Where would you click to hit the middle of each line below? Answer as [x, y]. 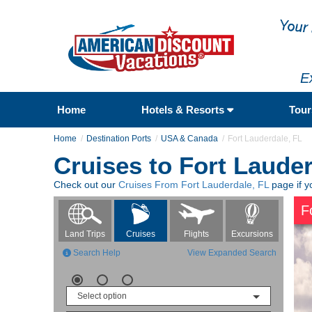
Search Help [96, 252]
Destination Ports [119, 138]
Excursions [252, 234]
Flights [196, 234]
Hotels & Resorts [184, 109]
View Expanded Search [232, 252]
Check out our [86, 184]
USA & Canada [189, 138]
